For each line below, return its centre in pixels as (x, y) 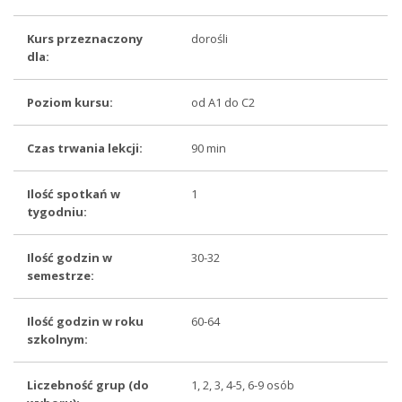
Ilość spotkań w (74, 194)
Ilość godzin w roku (86, 321)
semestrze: (61, 275)
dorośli (210, 39)
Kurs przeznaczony (85, 39)
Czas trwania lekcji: (85, 148)
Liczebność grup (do (88, 385)
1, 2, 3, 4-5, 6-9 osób (243, 385)
